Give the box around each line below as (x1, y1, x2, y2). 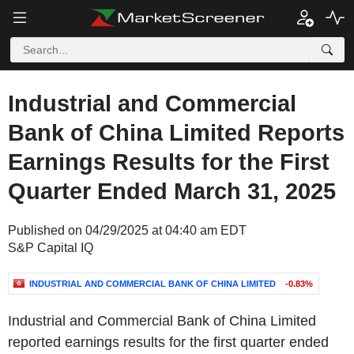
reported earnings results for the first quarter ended (8, 334, 329, 350)
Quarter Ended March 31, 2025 (8, 179, 336, 204)
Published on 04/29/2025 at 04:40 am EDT (8, 224, 247, 237)
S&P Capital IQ (8, 241, 93, 254)
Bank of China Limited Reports (8, 120, 345, 145)
